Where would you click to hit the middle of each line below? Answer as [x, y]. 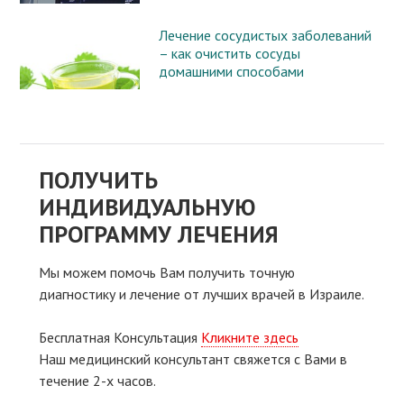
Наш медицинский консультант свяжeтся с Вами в [193, 358]
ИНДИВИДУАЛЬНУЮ [147, 207]
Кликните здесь [249, 337]
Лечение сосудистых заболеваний [265, 35]
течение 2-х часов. [97, 380]
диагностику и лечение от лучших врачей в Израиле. [201, 294]
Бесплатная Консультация [119, 337]
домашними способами [231, 71]
